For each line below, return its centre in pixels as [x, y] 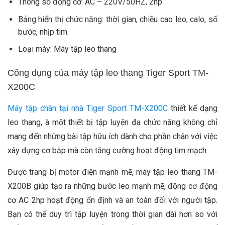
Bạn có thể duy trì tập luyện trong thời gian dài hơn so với [113, 214]
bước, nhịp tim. [43, 32]
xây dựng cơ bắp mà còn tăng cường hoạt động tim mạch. [109, 151]
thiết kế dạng [193, 108]
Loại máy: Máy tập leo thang [67, 49]
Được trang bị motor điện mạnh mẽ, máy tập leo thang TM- [113, 172]
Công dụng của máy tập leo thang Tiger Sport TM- [108, 73]
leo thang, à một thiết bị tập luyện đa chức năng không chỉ [113, 123]
